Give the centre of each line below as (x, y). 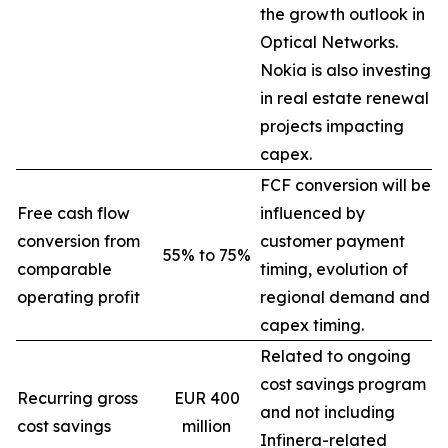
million (206, 426)
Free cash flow (73, 213)
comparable (64, 269)
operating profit (78, 297)
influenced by (312, 213)
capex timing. (312, 325)
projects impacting (332, 126)
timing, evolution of (334, 269)
